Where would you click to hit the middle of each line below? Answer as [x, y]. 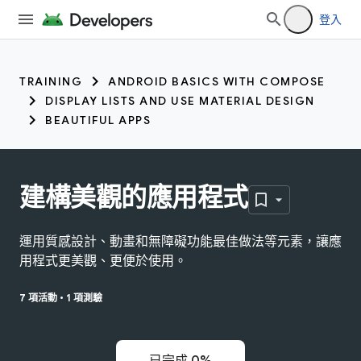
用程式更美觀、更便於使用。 [103, 261]
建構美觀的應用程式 [134, 197]
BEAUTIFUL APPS [98, 120]
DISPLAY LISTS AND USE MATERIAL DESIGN [180, 101]
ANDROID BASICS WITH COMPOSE [217, 81]
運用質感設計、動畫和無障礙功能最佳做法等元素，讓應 [180, 241]
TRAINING [51, 81]
